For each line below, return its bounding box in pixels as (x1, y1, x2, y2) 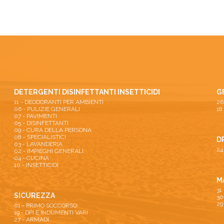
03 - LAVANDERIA (14, 140, 63, 147)
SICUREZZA (14, 191, 55, 199)
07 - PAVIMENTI (14, 112, 57, 119)
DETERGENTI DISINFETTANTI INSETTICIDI (14, 88, 160, 96)
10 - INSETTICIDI (14, 161, 59, 168)
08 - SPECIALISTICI (14, 133, 66, 140)
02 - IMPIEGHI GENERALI (14, 147, 84, 154)
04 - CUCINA (14, 154, 49, 161)
